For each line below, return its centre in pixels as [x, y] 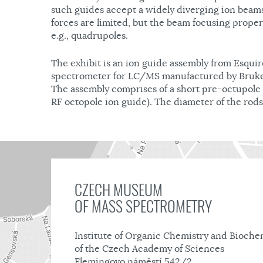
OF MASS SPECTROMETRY [143, 206]
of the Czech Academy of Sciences [149, 249]
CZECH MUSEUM [119, 190]
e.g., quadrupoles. [90, 36]
